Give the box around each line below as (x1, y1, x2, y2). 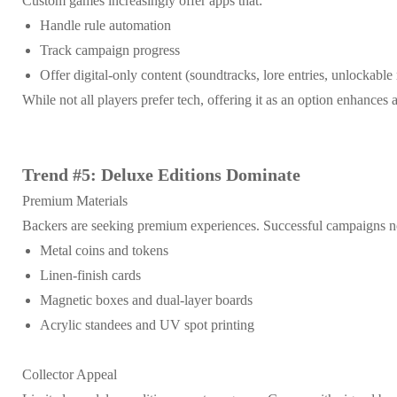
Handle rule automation (40, 17, 171, 33)
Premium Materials (22, 192, 128, 208)
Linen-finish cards (40, 267, 141, 283)
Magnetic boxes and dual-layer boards (40, 292, 253, 307)
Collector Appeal (22, 366, 117, 382)
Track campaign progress (40, 42, 180, 58)
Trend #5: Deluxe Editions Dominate (22, 164, 300, 184)
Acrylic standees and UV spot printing (40, 316, 254, 332)
